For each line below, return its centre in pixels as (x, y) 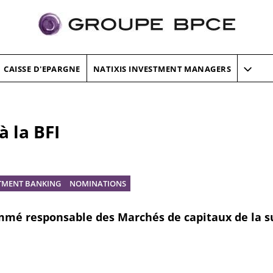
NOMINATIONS (98, 183)
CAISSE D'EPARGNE (42, 69)
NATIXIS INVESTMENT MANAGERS (162, 69)
